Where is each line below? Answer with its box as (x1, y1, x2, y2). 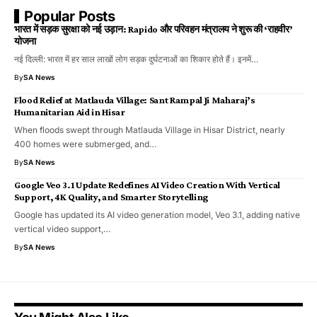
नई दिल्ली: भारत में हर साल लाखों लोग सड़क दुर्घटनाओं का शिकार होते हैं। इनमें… (14, 54, 258, 65)
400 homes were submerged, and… (14, 139, 156, 150)
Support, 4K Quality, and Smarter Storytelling (14, 191, 208, 203)
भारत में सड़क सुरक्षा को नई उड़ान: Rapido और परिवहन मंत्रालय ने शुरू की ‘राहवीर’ (14, 23, 293, 35)
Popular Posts (24, 8, 115, 25)
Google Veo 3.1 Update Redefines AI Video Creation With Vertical (14, 179, 280, 191)
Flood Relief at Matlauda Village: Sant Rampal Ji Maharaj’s (14, 94, 255, 106)
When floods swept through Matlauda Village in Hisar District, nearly (14, 125, 285, 136)
